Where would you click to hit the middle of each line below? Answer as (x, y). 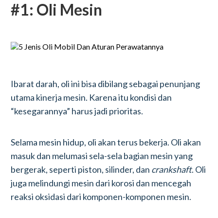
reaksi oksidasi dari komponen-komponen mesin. (102, 197)
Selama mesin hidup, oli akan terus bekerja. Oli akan (106, 142)
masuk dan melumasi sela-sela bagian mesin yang (102, 156)
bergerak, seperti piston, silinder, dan (81, 169)
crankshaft (172, 169)
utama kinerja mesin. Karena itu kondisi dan (91, 97)
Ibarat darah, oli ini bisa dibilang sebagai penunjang (106, 84)
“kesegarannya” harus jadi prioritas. (77, 111)
